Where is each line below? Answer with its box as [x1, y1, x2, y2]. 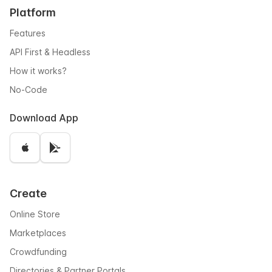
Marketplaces [10, 227, 66, 238]
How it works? [10, 65, 67, 76]
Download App [10, 111, 78, 124]
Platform [10, 5, 56, 19]
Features [10, 27, 46, 38]
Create [10, 186, 47, 200]
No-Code [10, 84, 47, 95]
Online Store [10, 208, 60, 219]
